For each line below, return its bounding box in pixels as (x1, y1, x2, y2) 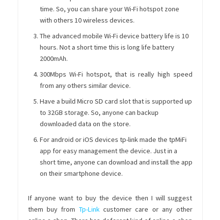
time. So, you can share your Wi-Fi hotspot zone (39, 4, 179, 13)
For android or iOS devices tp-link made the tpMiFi (39, 135, 187, 144)
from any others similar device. (39, 81, 131, 90)
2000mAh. (39, 54, 68, 63)
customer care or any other (99, 204, 192, 214)
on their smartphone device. (39, 168, 123, 178)
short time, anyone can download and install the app (39, 157, 192, 166)
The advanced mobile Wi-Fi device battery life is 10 (39, 31, 189, 40)
